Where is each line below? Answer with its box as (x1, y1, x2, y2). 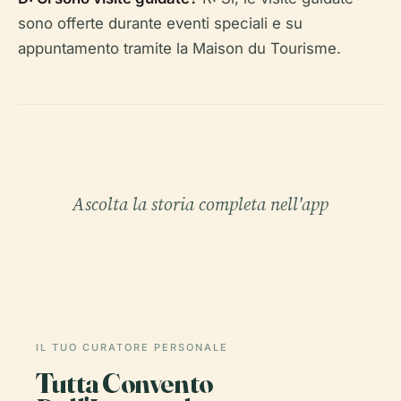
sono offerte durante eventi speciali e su (18, 13, 303, 32)
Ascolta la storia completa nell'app (73, 191, 328, 217)
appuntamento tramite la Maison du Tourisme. (18, 38, 341, 57)
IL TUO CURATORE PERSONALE (36, 340, 228, 354)
